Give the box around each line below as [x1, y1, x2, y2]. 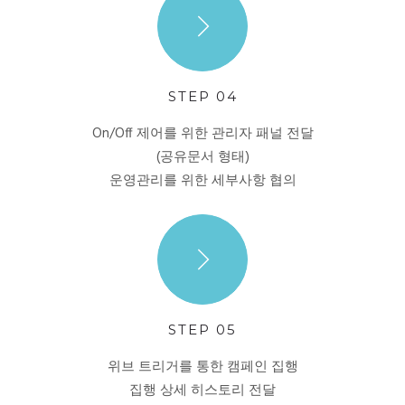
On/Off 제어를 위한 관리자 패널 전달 [91, 122, 314, 145]
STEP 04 [167, 87, 238, 105]
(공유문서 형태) [155, 146, 250, 168]
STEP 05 [168, 320, 237, 338]
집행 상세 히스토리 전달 [129, 379, 276, 401]
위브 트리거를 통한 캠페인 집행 [107, 355, 298, 378]
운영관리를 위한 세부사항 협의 [108, 169, 297, 192]
